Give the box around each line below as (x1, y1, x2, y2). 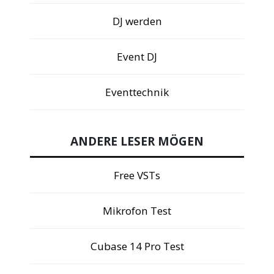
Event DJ (117, 49, 157, 64)
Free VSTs (114, 168, 160, 183)
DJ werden (112, 13, 162, 28)
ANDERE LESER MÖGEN (70, 133, 204, 150)
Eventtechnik (105, 84, 169, 99)
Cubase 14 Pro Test (90, 239, 184, 254)
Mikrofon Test (103, 204, 171, 218)
